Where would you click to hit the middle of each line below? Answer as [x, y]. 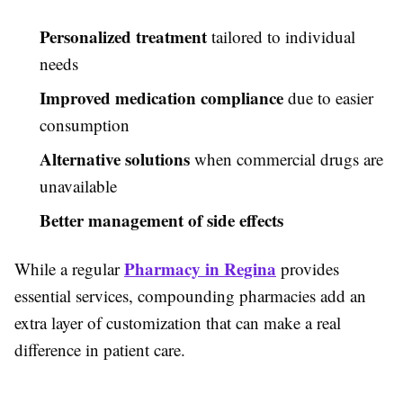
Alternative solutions [115, 159]
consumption [85, 125]
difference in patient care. [100, 350]
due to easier [328, 98]
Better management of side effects [161, 220]
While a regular [69, 269]
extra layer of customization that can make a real [178, 323]
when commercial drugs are [287, 159]
